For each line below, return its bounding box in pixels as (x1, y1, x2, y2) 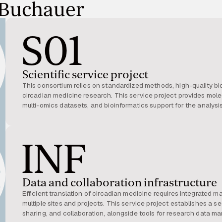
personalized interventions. (22, 120, 107, 130)
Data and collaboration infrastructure (22, 175, 217, 190)
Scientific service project (22, 67, 148, 82)
